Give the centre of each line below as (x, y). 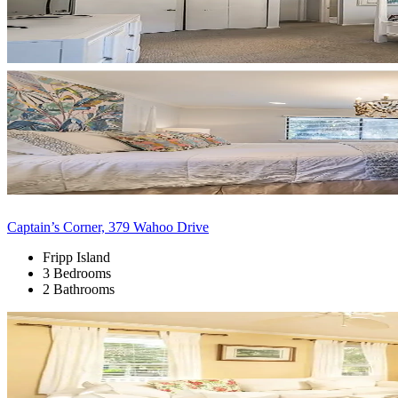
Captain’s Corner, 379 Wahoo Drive (108, 227)
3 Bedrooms (77, 273)
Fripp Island (76, 257)
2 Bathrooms (79, 289)
